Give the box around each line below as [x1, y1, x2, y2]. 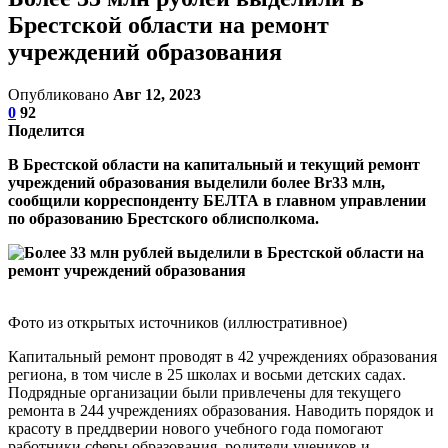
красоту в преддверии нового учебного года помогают [8, 419, 383, 437]
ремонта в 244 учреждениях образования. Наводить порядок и [8, 401, 434, 419]
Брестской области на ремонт [8, 11, 329, 38]
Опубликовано [8, 85, 113, 103]
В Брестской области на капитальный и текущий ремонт [8, 155, 420, 173]
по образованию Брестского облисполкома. [8, 209, 319, 227]
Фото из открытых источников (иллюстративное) [8, 313, 347, 331]
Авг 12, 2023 [113, 85, 201, 103]
